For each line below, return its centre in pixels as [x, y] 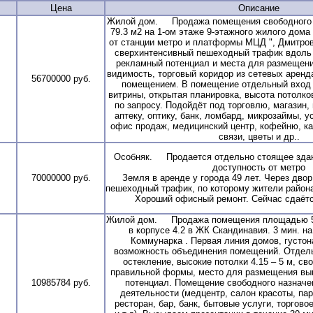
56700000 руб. [61, 78]
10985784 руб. [61, 282]
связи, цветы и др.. [259, 136]
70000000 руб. [61, 177]
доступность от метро [259, 167]
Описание [259, 8]
